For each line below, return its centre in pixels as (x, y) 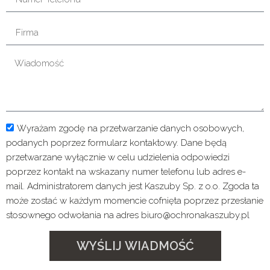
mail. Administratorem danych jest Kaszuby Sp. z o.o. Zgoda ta (133, 186)
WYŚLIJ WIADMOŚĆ (135, 246)
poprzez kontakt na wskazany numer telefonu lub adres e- (126, 171)
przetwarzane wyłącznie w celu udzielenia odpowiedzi (118, 157)
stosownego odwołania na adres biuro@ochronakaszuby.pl (128, 215)
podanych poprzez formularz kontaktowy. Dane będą (116, 143)
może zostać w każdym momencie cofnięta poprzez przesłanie (135, 200)
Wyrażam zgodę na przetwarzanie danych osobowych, (130, 128)
